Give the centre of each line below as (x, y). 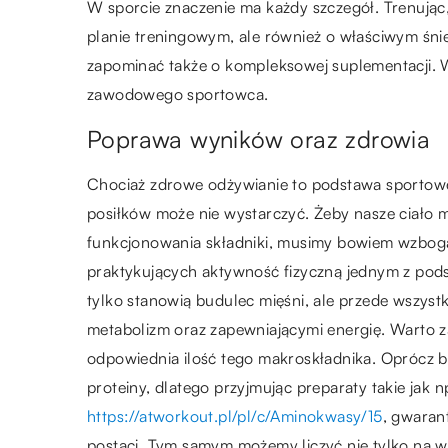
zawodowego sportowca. (178, 94)
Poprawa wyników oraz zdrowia (259, 139)
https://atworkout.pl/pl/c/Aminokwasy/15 (235, 416)
